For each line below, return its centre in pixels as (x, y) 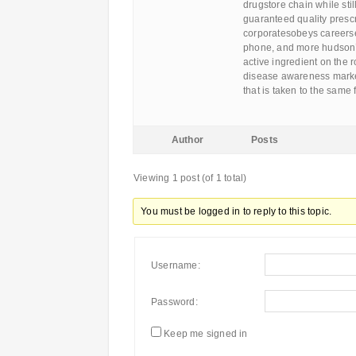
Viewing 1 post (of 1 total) (190, 178)
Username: (176, 265)
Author (188, 140)
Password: (174, 302)
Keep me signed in (206, 334)
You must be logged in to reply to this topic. (236, 211)
